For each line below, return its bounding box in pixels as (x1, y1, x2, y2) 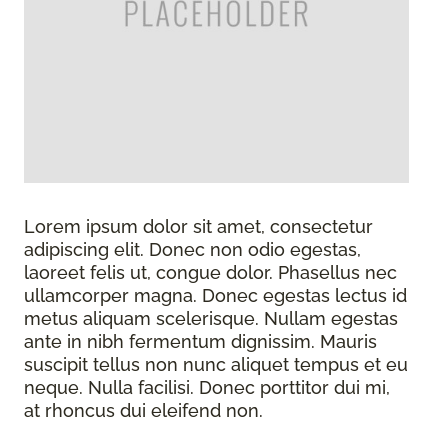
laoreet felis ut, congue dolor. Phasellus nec (24, 262, 397, 284)
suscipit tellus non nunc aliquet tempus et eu (24, 354, 408, 376)
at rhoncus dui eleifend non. (24, 400, 263, 422)
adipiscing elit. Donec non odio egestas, (24, 239, 361, 261)
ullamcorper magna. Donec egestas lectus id (24, 285, 407, 307)
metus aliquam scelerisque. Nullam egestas (24, 308, 398, 330)
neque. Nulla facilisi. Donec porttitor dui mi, (24, 377, 390, 399)
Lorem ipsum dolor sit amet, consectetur (24, 216, 373, 238)
